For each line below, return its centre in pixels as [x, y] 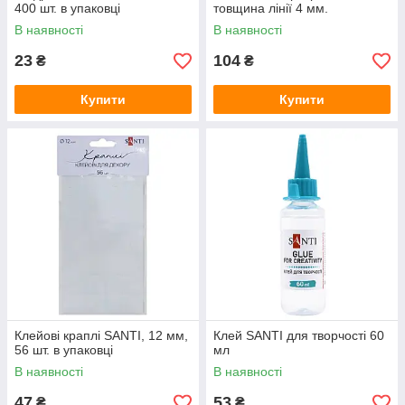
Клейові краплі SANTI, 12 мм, [101, 335]
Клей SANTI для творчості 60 [299, 335]
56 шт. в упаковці [64, 350]
